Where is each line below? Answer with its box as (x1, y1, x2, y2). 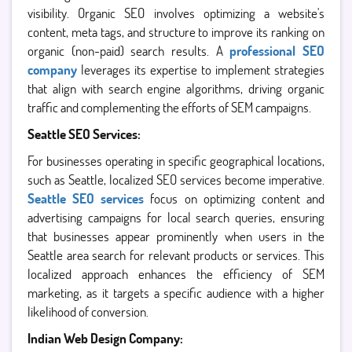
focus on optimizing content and (144, 189, 325, 207)
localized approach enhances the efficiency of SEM (27, 265, 324, 283)
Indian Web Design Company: (27, 329, 183, 347)
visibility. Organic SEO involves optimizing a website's (27, 4, 324, 22)
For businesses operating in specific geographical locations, (27, 152, 324, 170)
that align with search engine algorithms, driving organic (27, 79, 324, 97)
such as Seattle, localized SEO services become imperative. (27, 170, 324, 189)
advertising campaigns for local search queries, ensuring (27, 208, 324, 226)
